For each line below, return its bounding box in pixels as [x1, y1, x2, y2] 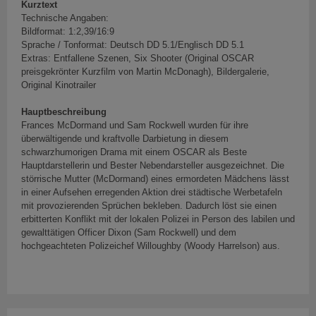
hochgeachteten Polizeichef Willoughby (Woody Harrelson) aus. [21, 241, 280, 252]
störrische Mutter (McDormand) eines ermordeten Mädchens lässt [21, 174, 289, 185]
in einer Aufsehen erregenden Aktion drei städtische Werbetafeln [21, 187, 282, 198]
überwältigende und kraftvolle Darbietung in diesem [21, 133, 229, 145]
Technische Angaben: [21, 13, 109, 24]
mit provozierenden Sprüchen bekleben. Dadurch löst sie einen [21, 200, 276, 212]
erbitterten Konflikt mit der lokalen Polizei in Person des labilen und [21, 214, 295, 225]
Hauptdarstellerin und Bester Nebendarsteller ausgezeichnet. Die [21, 160, 284, 171]
